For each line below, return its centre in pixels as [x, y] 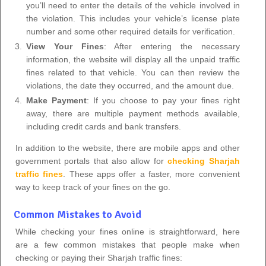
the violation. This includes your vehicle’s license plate [133, 18]
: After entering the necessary [172, 46]
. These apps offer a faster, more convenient [151, 174]
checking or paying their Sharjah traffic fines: [99, 257]
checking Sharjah [204, 161]
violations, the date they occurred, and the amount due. [130, 85]
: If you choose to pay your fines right [163, 100]
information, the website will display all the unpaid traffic [133, 59]
